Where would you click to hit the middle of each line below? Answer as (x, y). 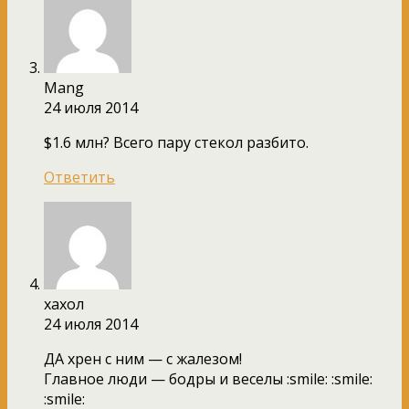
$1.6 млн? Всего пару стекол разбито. (176, 142)
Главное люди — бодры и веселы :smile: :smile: (208, 378)
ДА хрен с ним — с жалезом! (143, 358)
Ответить (79, 177)
